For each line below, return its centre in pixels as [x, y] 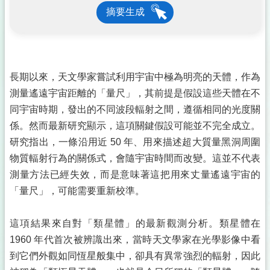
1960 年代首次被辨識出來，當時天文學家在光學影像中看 [135, 240]
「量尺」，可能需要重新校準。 [77, 191]
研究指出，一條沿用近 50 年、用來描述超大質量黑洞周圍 [135, 142]
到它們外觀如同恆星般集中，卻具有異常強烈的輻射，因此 [135, 256]
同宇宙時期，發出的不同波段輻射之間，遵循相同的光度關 [135, 109]
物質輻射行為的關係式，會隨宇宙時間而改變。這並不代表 [135, 158]
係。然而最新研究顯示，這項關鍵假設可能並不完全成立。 [135, 126]
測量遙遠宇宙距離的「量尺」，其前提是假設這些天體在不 [135, 93]
